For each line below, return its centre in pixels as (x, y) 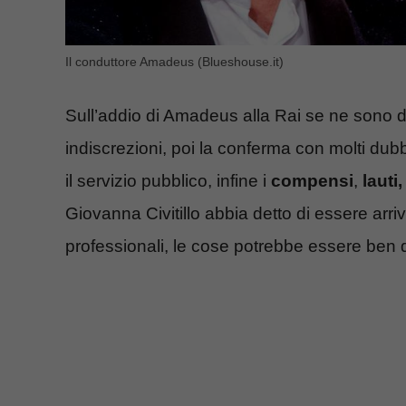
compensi (312, 181)
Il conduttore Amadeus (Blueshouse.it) (174, 61)
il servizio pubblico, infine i (168, 181)
